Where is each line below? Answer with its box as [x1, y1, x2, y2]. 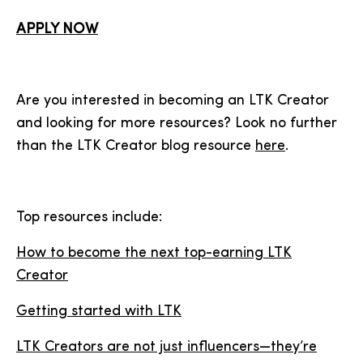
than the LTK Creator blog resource [16, 139, 255, 154]
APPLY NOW [16, 22, 98, 37]
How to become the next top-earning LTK [16, 246, 292, 261]
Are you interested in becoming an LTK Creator [16, 93, 329, 109]
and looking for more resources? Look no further [16, 116, 337, 131]
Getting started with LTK [16, 304, 181, 319]
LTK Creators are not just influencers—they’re [16, 340, 317, 355]
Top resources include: [16, 210, 162, 225]
